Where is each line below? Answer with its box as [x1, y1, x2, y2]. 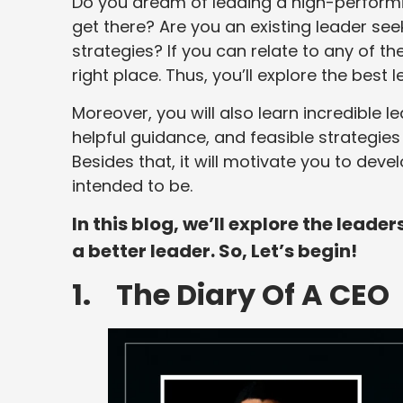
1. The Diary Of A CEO [72, 273, 390, 315]
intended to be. [72, 174, 193, 197]
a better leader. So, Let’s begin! [72, 238, 357, 264]
